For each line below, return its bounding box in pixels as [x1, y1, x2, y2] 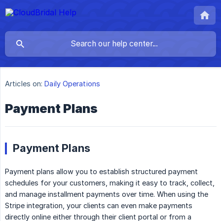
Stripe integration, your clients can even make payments [5, 201, 192, 210]
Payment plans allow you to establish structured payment [5, 167, 198, 176]
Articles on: [5, 79, 43, 88]
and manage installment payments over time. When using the [5, 190, 208, 199]
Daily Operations [44, 79, 100, 88]
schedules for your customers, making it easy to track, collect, [5, 179, 215, 187]
